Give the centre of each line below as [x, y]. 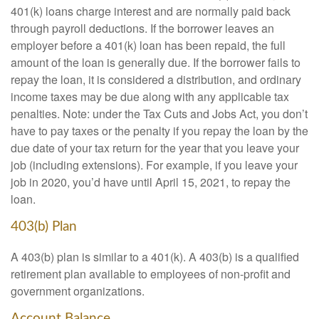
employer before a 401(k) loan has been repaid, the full [148, 46]
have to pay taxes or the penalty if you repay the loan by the [159, 131]
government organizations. [78, 291]
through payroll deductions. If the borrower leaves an [142, 28]
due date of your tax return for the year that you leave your [155, 148]
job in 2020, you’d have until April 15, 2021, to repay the [151, 182]
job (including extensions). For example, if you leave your [154, 165]
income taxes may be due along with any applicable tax [150, 97]
